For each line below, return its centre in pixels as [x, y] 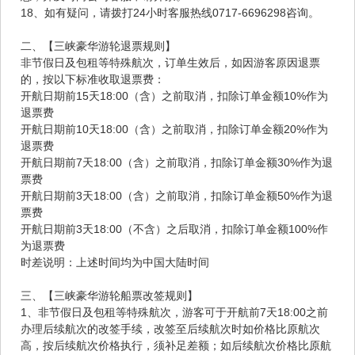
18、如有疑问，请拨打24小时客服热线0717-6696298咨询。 [170, 13]
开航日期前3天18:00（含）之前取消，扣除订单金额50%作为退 [177, 196]
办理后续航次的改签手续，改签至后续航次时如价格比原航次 [170, 329]
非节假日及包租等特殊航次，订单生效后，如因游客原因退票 [170, 63]
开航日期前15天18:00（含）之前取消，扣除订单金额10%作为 [174, 96]
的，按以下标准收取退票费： [93, 80]
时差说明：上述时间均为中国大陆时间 [115, 263]
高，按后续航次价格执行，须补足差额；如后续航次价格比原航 [176, 346]
